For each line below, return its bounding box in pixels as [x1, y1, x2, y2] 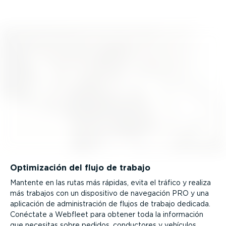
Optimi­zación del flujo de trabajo [10, 163, 150, 173]
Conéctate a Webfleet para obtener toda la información [10, 210, 203, 218]
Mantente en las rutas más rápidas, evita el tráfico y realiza [10, 178, 211, 187]
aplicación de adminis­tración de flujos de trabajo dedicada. [10, 199, 210, 208]
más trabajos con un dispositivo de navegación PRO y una [10, 189, 209, 197]
